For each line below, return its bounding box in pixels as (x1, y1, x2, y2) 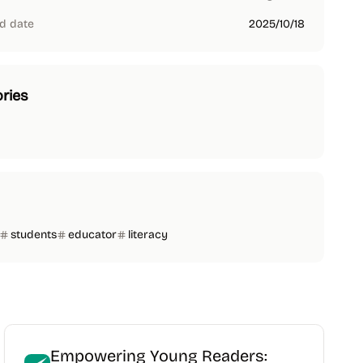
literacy (128, 228, 168, 241)
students (11, 228, 57, 241)
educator (68, 228, 117, 241)
